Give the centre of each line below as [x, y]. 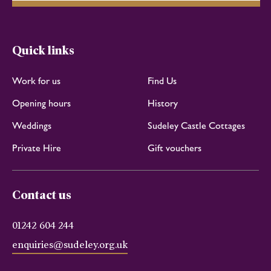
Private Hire [37, 148]
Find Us [162, 81]
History [163, 103]
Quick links [43, 51]
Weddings [32, 125]
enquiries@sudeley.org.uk [70, 245]
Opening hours [41, 103]
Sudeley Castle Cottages [197, 125]
